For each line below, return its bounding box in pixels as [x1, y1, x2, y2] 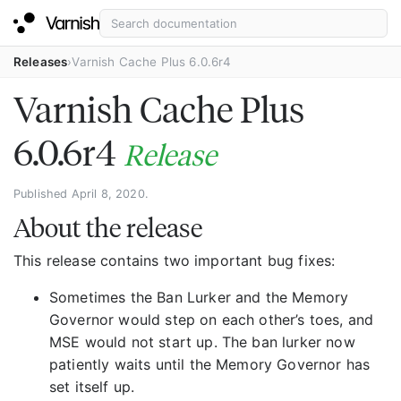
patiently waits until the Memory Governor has [49, 354, 371, 373]
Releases [13, 55, 68, 69]
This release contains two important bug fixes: [13, 251, 336, 269]
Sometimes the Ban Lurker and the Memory [49, 287, 349, 306]
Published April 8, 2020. [13, 187, 149, 200]
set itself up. [49, 377, 135, 396]
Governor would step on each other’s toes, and [49, 310, 374, 328]
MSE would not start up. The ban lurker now [49, 332, 355, 351]
